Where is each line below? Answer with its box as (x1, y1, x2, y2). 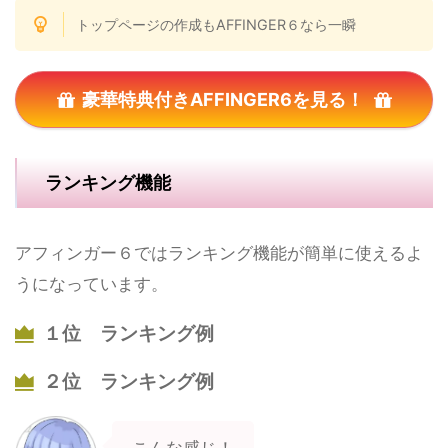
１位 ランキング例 (43, 322, 215, 346)
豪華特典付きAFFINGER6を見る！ (81, 89, 364, 111)
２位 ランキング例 (43, 370, 215, 394)
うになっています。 (15, 274, 168, 295)
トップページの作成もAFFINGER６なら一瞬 (76, 16, 357, 34)
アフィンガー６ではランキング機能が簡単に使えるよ (15, 243, 423, 264)
